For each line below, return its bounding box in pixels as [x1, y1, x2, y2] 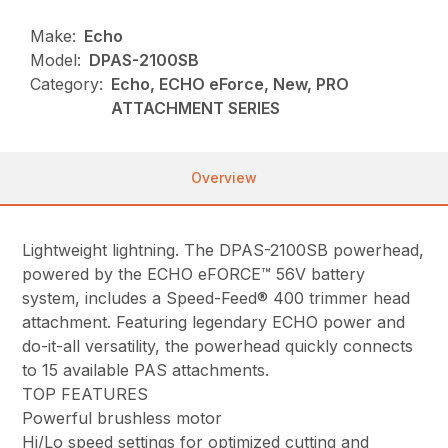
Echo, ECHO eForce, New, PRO [111, 73, 350, 94]
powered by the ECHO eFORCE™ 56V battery [22, 263, 366, 284]
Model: [30, 49, 82, 70]
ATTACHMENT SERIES [111, 97, 281, 118]
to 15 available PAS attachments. [22, 359, 270, 380]
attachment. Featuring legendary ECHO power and [22, 311, 406, 332]
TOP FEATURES [22, 383, 149, 404]
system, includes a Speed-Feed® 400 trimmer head [22, 287, 411, 308]
